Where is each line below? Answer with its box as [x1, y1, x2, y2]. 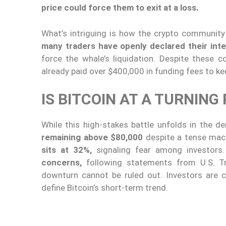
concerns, [41, 157, 82, 168]
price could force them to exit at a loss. [41, 3, 201, 13]
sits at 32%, [41, 145, 92, 155]
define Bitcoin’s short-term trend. [41, 183, 172, 193]
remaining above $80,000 [41, 132, 143, 143]
